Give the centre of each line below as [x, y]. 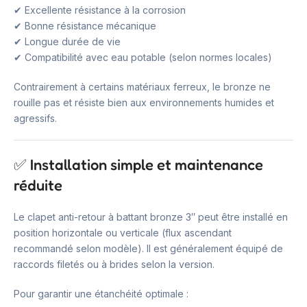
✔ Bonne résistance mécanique [85, 26]
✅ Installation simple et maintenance [138, 164]
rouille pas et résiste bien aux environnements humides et [144, 102]
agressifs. [35, 118]
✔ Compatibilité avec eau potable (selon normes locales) [143, 57]
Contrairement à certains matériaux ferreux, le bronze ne [142, 87]
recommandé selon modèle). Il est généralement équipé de [148, 248]
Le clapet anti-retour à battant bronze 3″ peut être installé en [151, 217]
